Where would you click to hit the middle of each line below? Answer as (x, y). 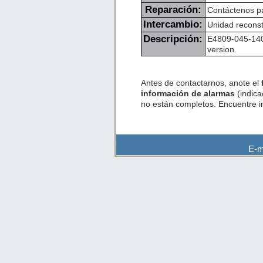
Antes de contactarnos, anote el (201, 82)
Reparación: (173, 9)
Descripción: (173, 39)
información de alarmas (188, 93)
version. (222, 49)
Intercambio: (173, 24)
